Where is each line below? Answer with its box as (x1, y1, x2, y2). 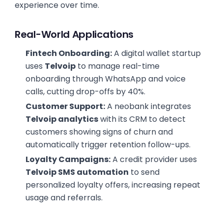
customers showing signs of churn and (25, 126, 173, 137)
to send (128, 166, 160, 178)
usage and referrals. (25, 192, 103, 203)
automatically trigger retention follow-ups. (25, 139, 191, 150)
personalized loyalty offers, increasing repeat (25, 179, 200, 191)
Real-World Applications (15, 27, 134, 41)
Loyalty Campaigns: (25, 154, 110, 165)
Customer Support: (25, 101, 105, 112)
